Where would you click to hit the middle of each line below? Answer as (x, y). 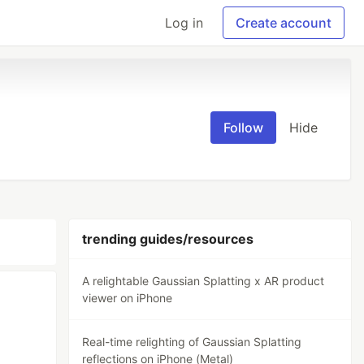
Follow (243, 128)
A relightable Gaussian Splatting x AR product (204, 281)
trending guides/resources (168, 239)
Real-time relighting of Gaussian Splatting (192, 342)
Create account (284, 23)
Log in (184, 23)
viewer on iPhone (128, 298)
